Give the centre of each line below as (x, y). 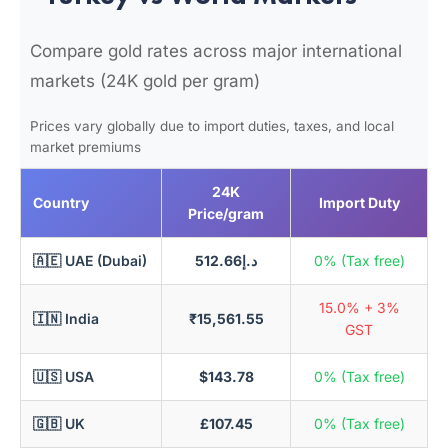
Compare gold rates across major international (216, 51)
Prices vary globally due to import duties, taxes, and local (212, 126)
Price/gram (226, 213)
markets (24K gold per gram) (145, 81)
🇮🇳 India (66, 318)
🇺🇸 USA (63, 376)
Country (61, 202)
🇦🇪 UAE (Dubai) (90, 260)
